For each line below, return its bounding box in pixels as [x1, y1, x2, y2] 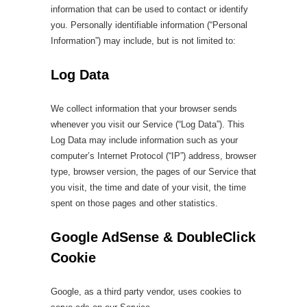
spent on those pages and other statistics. [51, 198, 218, 208]
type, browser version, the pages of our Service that [51, 167, 256, 177]
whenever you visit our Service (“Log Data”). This [51, 119, 245, 130]
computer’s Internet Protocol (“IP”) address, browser [51, 151, 256, 161]
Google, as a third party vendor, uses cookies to [51, 286, 241, 297]
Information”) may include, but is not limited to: [51, 36, 236, 46]
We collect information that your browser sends [51, 103, 237, 114]
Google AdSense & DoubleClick [51, 230, 256, 245]
